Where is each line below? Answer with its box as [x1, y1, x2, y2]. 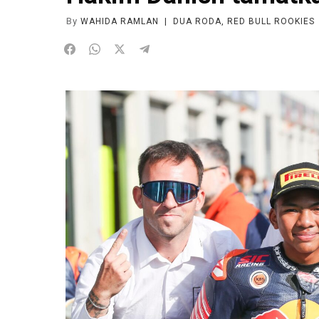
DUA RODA [173, 16, 221, 27]
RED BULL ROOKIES [227, 16, 315, 27]
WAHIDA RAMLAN [80, 16, 159, 27]
